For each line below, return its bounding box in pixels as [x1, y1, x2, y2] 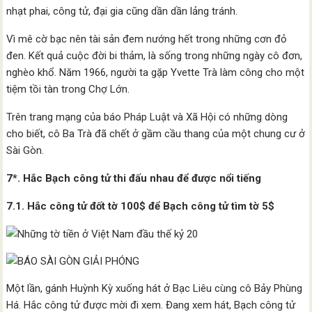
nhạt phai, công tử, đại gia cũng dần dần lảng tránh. [6, 5, 241, 17]
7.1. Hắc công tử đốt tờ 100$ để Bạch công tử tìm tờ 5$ [6, 200, 275, 212]
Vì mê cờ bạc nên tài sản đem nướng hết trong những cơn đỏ [6, 33, 288, 45]
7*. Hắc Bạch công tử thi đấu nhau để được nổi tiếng [6, 172, 262, 185]
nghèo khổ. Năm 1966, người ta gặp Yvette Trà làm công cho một [6, 66, 305, 79]
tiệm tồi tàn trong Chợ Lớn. [6, 83, 130, 95]
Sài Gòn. [6, 144, 45, 157]
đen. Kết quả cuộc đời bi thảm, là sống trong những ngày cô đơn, [6, 49, 303, 62]
